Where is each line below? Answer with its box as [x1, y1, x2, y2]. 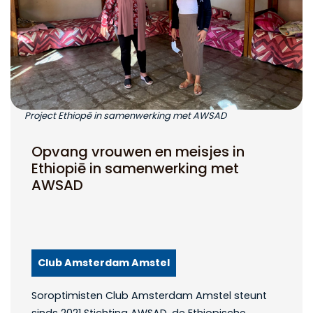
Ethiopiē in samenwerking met [31, 158, 239, 178]
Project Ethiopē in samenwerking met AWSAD [24, 108, 226, 122]
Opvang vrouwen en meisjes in [31, 141, 245, 161]
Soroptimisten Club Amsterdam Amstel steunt [31, 288, 267, 303]
